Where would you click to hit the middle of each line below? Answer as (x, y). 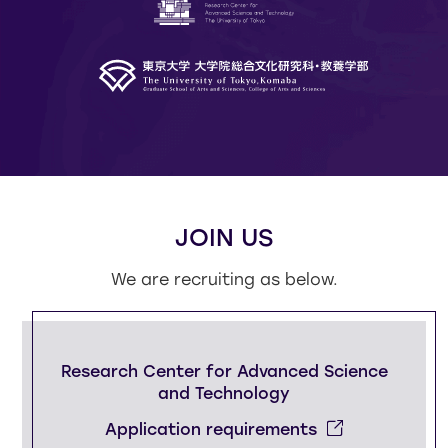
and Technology (224, 394)
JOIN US (224, 238)
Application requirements (211, 429)
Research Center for (146, 372)
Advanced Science (309, 372)
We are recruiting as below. (224, 280)
